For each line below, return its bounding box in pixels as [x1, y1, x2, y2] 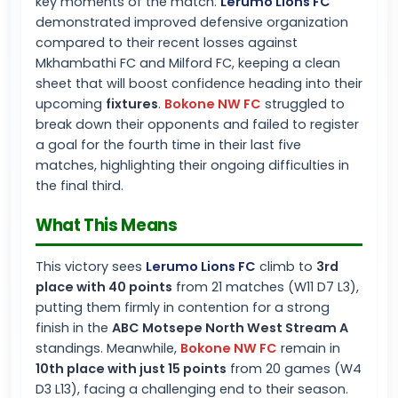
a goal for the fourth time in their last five [36, 136, 301, 154]
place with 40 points [36, 278, 172, 296]
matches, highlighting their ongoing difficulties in [36, 156, 349, 174]
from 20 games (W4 [227, 360, 362, 378]
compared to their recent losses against [36, 34, 298, 52]
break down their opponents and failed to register [36, 115, 359, 133]
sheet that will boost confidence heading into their [36, 75, 362, 92]
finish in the [36, 319, 112, 337]
